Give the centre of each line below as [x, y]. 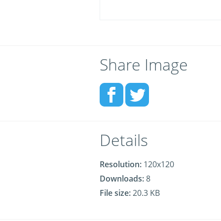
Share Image [144, 64]
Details [124, 140]
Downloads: [122, 179]
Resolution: [121, 164]
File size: [115, 193]
